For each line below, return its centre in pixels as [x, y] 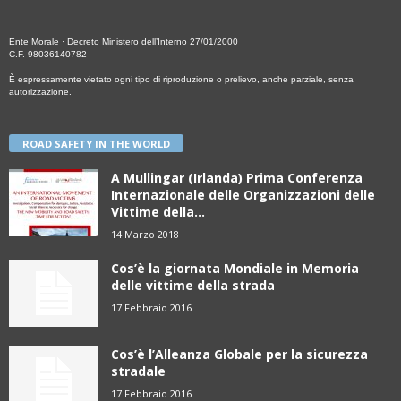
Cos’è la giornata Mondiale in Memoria [235, 268]
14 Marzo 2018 [145, 234]
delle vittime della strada [193, 285]
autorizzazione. [40, 91]
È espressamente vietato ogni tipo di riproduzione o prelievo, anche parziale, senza [181, 79]
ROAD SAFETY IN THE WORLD [96, 143]
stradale [138, 371]
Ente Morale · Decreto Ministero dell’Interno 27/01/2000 [124, 41]
